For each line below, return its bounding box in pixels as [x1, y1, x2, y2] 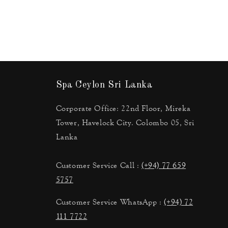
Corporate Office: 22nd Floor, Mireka [55, 103, 191, 114]
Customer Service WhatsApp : [55, 196, 164, 208]
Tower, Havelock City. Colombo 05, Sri [55, 117, 194, 128]
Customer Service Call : [55, 160, 141, 171]
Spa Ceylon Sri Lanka [55, 80, 153, 90]
